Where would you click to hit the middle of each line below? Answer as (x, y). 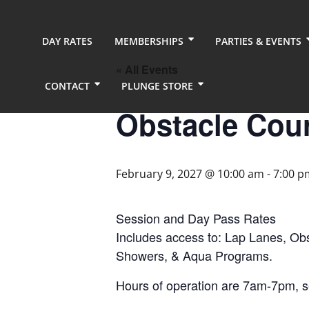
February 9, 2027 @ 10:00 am (190, 174)
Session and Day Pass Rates (196, 218)
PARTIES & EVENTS (258, 41)
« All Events (147, 69)
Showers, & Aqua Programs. (194, 255)
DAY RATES (67, 41)
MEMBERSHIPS (149, 41)
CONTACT (67, 86)
